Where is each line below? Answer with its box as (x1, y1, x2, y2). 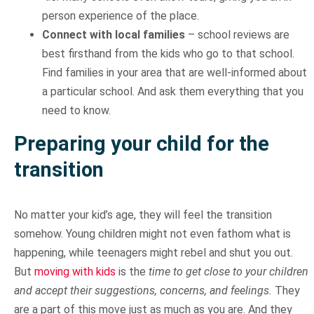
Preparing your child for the (13, 132, 269, 156)
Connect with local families (41, 28, 185, 42)
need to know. (41, 104, 111, 118)
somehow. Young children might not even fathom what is (13, 227, 291, 241)
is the (115, 265, 149, 279)
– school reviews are (184, 28, 289, 42)
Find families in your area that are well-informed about (41, 66, 307, 80)
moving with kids (34, 265, 116, 279)
